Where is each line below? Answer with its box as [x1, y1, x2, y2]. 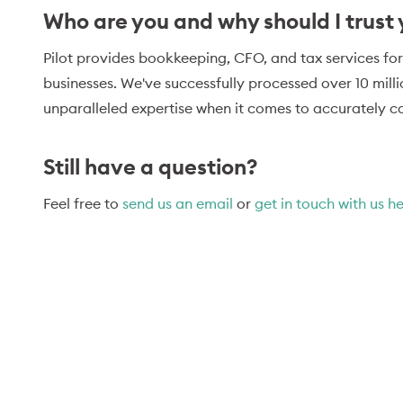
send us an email [122, 194, 233, 212]
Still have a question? [43, 153, 257, 180]
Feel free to [43, 194, 122, 212]
